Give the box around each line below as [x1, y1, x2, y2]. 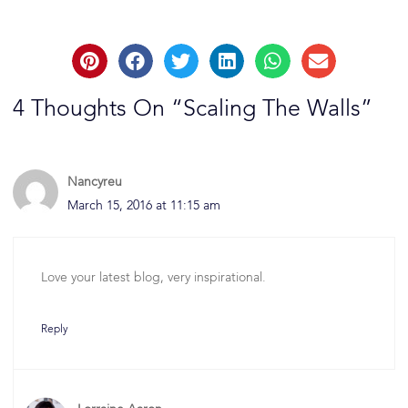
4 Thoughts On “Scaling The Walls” [13, 98, 372, 122]
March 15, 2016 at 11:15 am [67, 199, 220, 213]
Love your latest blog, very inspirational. [41, 271, 266, 285]
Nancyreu [67, 176, 122, 189]
